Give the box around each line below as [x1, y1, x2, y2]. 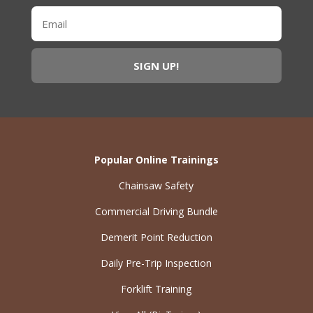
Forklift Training [121, 282, 192, 296]
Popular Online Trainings [94, 152, 219, 166]
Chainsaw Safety [119, 178, 194, 192]
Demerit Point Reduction [100, 230, 212, 244]
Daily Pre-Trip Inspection [101, 256, 212, 270]
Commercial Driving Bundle [94, 204, 218, 218]
